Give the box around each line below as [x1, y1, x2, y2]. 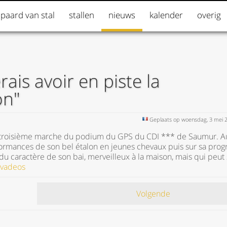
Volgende [136, 188, 170, 199]
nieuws [108, 9, 135, 21]
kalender [149, 9, 183, 21]
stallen [69, 9, 94, 21]
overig [197, 9, 221, 21]
